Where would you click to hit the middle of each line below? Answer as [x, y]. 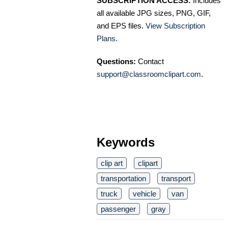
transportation [123, 178]
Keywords [126, 142]
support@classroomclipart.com [149, 74]
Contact [150, 61]
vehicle [145, 193]
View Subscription [175, 25]
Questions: [116, 61]
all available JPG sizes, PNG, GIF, [154, 13]
